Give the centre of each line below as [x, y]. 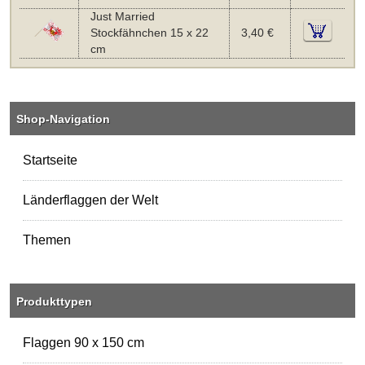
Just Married [122, 17]
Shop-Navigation [64, 119]
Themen [47, 240]
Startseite [51, 161]
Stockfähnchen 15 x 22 [149, 33]
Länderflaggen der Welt [91, 200]
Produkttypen [55, 301]
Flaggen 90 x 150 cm [84, 342]
